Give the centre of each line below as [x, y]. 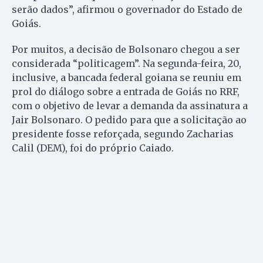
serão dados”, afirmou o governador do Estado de [127, 9]
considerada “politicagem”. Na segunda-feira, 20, [127, 63]
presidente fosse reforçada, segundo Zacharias [123, 134]
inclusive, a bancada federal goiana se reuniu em [127, 77]
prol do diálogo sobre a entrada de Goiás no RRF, [126, 91]
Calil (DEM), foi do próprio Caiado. [93, 148]
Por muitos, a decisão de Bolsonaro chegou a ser [126, 49]
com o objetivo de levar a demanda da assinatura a [130, 105]
